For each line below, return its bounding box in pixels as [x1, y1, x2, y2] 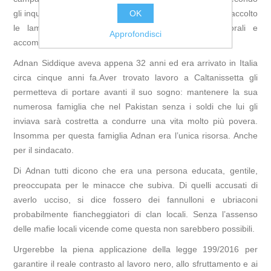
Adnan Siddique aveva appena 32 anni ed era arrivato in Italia [13, 58, 258, 68]
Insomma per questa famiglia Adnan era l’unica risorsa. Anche [13, 131, 258, 141]
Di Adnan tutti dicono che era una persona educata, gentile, [13, 166, 258, 176]
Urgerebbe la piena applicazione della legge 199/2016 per [13, 244, 258, 255]
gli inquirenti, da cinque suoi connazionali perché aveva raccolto [13, 8, 258, 19]
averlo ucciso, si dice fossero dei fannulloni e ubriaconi [13, 195, 258, 205]
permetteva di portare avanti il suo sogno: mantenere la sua [13, 87, 258, 97]
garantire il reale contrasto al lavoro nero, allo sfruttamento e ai [13, 259, 258, 269]
